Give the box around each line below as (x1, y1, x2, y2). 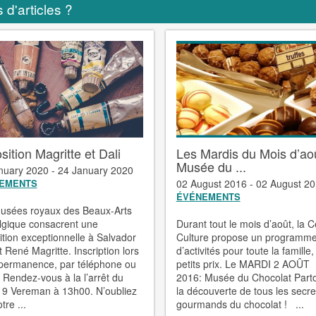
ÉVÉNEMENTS (176, 189, 241, 203)
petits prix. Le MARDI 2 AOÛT (176, 256, 310, 271)
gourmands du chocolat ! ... (176, 296, 304, 311)
